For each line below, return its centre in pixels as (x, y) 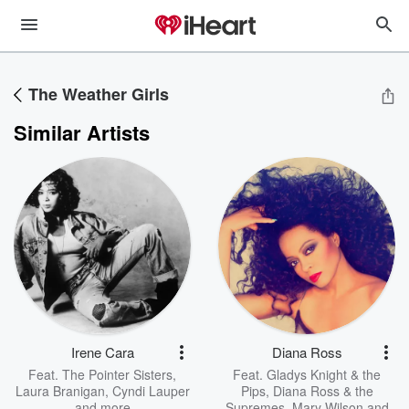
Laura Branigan (60, 391)
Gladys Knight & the (324, 374)
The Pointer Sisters (117, 374)
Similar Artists (82, 132)
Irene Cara (102, 352)
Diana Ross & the (323, 391)
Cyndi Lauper (151, 391)
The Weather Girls (99, 94)
